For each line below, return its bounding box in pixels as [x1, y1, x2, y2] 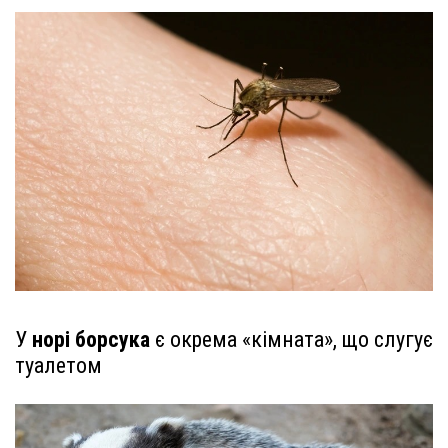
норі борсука [32, 327, 150, 353]
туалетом [15, 353, 102, 379]
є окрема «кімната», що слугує [150, 327, 433, 353]
